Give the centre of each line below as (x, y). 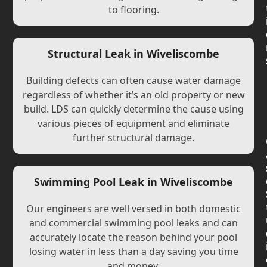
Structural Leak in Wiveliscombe (133, 54)
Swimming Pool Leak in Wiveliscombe (133, 182)
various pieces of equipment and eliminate (133, 123)
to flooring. (133, 10)
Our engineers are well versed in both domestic (133, 209)
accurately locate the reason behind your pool (133, 237)
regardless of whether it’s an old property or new (133, 95)
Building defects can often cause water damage (133, 80)
